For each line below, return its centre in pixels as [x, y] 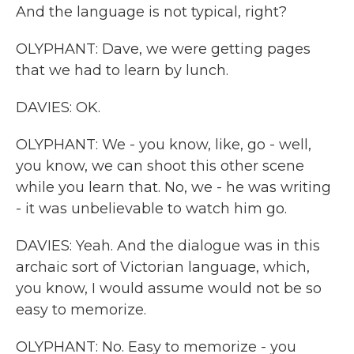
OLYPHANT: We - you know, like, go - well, [164, 145]
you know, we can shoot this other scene [160, 166]
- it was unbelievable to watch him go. [151, 209]
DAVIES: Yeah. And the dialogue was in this [168, 246]
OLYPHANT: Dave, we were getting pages [163, 49]
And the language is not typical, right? [151, 12]
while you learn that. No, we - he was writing [173, 187]
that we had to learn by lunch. [122, 70]
